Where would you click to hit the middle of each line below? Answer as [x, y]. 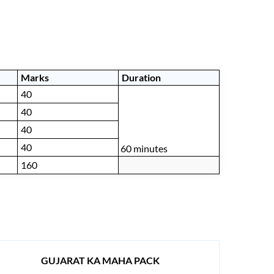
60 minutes [144, 149]
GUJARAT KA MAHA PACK [100, 261]
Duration [141, 78]
